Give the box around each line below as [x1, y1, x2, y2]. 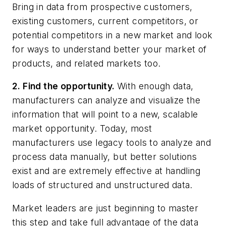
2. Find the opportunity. [12, 81, 117, 92]
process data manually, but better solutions [12, 151, 197, 162]
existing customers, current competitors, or [12, 15, 199, 26]
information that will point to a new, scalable [12, 109, 198, 120]
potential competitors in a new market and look [12, 29, 213, 40]
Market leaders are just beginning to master [12, 202, 199, 213]
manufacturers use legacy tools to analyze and [12, 137, 211, 148]
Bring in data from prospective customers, [12, 1, 193, 12]
